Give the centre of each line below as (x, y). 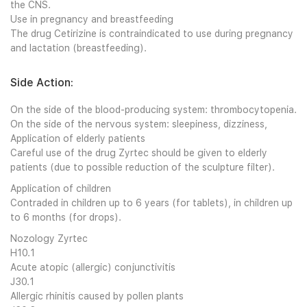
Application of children (61, 188)
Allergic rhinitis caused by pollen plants (97, 296)
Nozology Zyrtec (49, 238)
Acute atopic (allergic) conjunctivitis (93, 267)
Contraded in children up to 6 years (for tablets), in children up (151, 203)
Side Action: (42, 83)
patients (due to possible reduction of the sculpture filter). (143, 167)
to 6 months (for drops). (66, 217)
